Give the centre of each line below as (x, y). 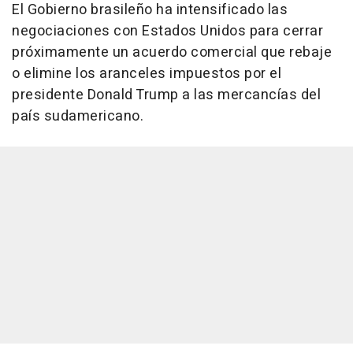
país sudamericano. (78, 116)
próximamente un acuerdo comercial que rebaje (172, 52)
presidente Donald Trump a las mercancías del (166, 95)
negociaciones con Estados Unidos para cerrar (167, 31)
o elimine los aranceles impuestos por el (147, 73)
